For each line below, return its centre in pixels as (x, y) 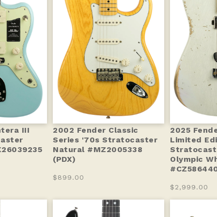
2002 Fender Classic (96, 130)
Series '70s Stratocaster (105, 139)
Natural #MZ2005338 (98, 149)
